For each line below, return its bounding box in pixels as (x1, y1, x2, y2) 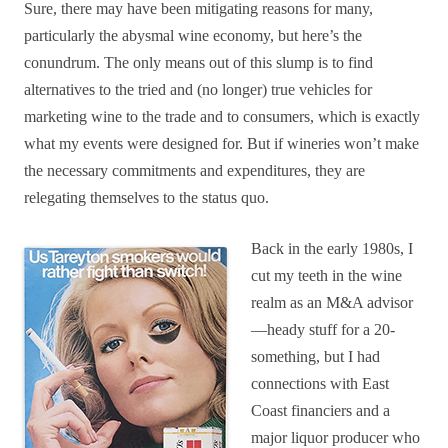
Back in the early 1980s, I (251, 240, 413, 257)
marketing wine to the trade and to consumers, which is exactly (24, 108, 420, 125)
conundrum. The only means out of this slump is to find (24, 54, 373, 71)
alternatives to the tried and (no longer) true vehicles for (24, 81, 372, 98)
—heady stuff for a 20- (251, 321, 395, 338)
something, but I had (251, 348, 380, 365)
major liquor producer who (251, 429, 420, 446)
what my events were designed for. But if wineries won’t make (24, 135, 419, 152)
